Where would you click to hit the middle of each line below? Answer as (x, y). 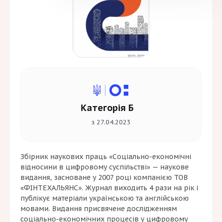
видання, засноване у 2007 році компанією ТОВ (104, 178)
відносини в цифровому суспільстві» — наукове (105, 167)
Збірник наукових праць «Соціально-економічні (106, 157)
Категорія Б (107, 108)
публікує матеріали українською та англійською (105, 198)
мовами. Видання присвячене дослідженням (99, 209)
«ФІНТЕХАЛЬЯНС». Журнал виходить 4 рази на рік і (109, 188)
